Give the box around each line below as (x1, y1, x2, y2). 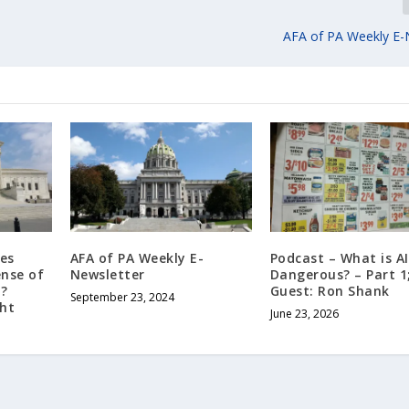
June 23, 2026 (269, 305, 339, 321)
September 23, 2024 (69, 288, 174, 305)
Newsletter (69, 265, 145, 283)
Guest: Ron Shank (269, 281, 390, 299)
